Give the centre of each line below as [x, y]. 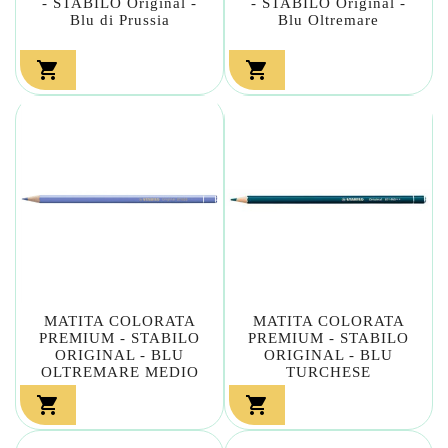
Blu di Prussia [119, 19]
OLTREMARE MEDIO [119, 371]
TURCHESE [328, 371]
